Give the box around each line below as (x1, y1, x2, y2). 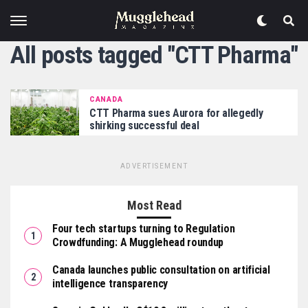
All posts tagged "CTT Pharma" (10, 41, 298, 69)
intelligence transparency (52, 276, 168, 290)
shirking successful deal (89, 118, 199, 132)
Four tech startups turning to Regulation (52, 221, 235, 235)
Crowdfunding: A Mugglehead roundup (52, 235, 224, 249)
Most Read (126, 197, 181, 212)
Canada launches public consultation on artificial (52, 263, 270, 276)
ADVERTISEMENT (120, 162, 188, 170)
